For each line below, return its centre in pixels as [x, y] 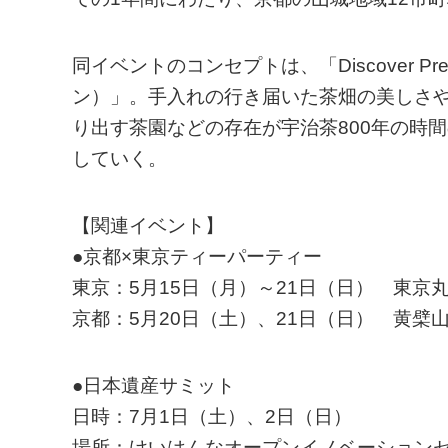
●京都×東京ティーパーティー [197, 256]
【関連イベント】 [148, 225]
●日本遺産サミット [153, 385]
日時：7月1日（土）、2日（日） [212, 416]
